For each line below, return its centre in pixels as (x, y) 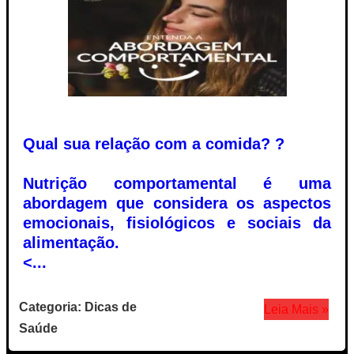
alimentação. (73, 242)
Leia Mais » (296, 309)
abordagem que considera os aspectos (177, 203)
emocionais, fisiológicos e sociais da (177, 222)
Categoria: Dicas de (78, 307)
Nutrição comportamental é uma (177, 183)
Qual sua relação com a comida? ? (154, 143)
